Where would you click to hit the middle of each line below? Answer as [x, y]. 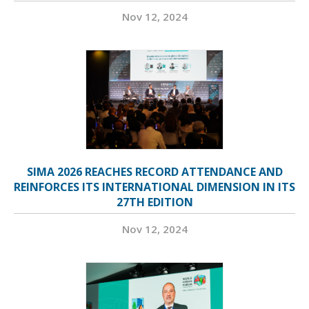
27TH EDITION [154, 202]
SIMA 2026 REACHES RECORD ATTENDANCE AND [154, 172]
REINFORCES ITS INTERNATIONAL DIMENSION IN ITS [154, 187]
